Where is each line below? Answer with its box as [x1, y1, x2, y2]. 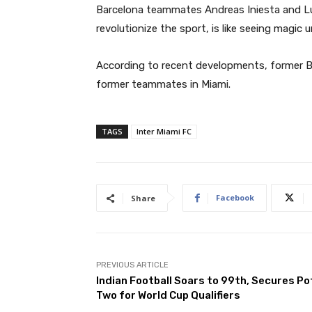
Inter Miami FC [136, 126, 192, 137]
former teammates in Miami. [96, 78, 231, 91]
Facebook [216, 192, 254, 203]
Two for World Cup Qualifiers [96, 289, 240, 302]
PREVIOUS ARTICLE [96, 260, 169, 270]
